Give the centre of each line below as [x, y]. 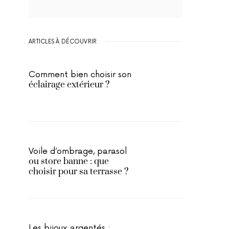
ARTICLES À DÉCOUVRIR [63, 42]
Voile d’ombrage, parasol [78, 151]
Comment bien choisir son [80, 75]
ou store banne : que [69, 162]
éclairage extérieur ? [69, 85]
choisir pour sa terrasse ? [78, 172]
